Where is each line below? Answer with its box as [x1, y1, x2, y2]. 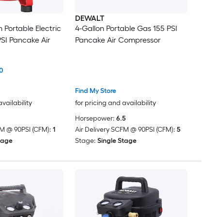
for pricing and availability [75, 99, 156, 108]
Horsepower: [75, 114, 114, 123]
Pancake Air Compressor [75, 35, 161, 45]
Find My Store [75, 87, 116, 95]
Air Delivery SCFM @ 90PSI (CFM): [75, 125, 175, 134]
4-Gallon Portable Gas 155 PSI [75, 23, 177, 33]
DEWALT [75, 13, 105, 23]
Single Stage [97, 137, 137, 145]
